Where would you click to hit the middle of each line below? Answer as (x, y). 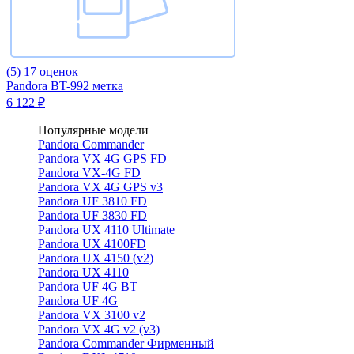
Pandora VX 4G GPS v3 (100, 186)
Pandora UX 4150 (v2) (96, 258)
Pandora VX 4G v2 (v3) (99, 329)
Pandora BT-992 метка (65, 85)
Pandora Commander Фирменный (126, 343)
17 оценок (51, 71)
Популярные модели (93, 130)
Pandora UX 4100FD (92, 243)
